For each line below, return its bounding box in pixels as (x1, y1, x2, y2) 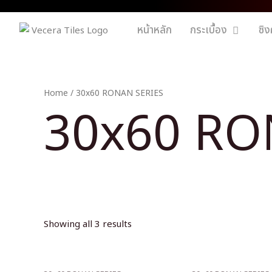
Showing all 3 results (44, 217, 132, 232)
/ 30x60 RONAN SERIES (68, 86, 163, 100)
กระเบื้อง (190, 22, 228, 38)
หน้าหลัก (137, 22, 172, 38)
